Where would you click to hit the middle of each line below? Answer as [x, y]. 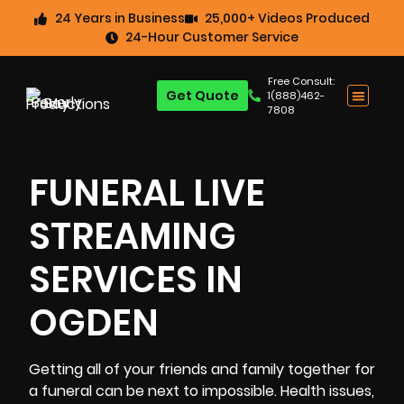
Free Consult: [302, 81]
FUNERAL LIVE [147, 193]
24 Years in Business [119, 18]
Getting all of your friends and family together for [202, 369]
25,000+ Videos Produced [287, 18]
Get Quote [202, 96]
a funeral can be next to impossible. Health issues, [202, 391]
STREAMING [133, 236]
